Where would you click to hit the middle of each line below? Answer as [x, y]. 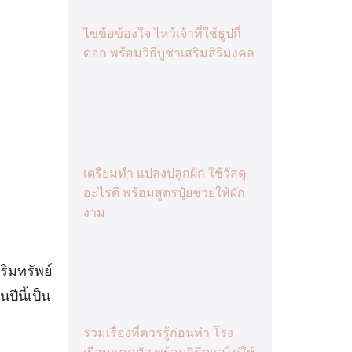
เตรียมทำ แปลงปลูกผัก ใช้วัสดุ [165, 173]
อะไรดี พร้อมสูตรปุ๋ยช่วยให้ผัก [164, 192]
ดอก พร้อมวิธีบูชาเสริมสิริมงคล [169, 53]
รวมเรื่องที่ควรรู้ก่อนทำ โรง [158, 333]
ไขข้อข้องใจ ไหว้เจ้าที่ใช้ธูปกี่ [162, 33]
